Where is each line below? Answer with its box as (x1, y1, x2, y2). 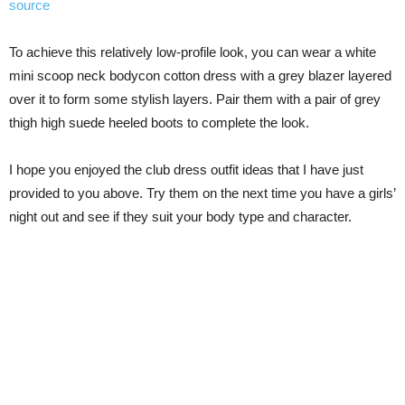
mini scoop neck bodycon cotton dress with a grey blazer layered (9, 68, 391, 84)
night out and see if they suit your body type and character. (9, 209, 352, 225)
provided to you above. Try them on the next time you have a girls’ (9, 185, 395, 202)
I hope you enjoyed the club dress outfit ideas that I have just (9, 162, 363, 178)
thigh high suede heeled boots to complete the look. (9, 115, 309, 131)
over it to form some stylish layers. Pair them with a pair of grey (9, 91, 381, 108)
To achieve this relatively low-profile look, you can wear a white (9, 44, 376, 61)
